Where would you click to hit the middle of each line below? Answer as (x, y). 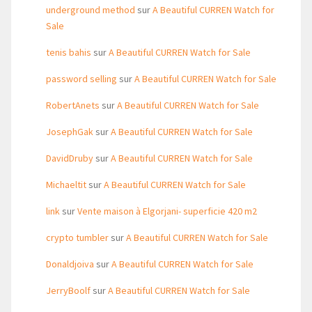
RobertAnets (73, 105)
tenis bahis (69, 52)
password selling (81, 79)
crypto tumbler (77, 237)
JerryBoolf (68, 290)
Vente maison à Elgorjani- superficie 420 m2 (167, 211)
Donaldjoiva (70, 264)
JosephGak (70, 132)
